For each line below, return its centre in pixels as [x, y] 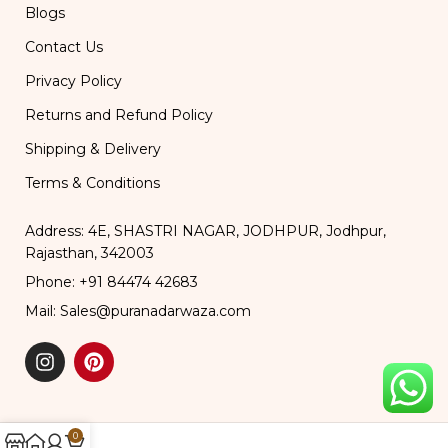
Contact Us [64, 47]
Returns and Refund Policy [119, 115]
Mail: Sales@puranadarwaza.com [138, 311]
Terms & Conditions [93, 183]
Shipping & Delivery [93, 149]
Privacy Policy [74, 81]
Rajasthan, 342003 [90, 253]
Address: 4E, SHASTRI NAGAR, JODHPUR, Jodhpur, [206, 231]
